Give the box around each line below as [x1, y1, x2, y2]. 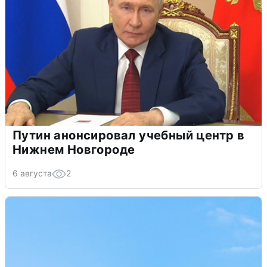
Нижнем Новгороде [13, 142, 135, 157]
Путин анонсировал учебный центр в [13, 128, 245, 143]
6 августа [13, 168, 52, 179]
